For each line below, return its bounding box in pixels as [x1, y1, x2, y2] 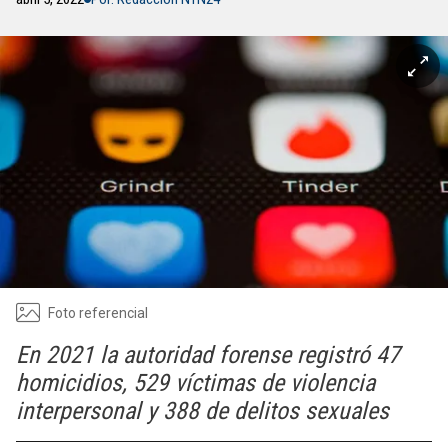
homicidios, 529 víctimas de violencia [16, 369, 375, 397]
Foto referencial [48, 304, 148, 321]
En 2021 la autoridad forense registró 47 [16, 341, 400, 369]
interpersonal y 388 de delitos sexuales [16, 397, 389, 425]
